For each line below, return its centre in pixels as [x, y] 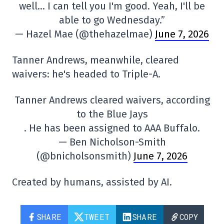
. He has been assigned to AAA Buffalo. [112, 128]
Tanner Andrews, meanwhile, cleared [95, 60]
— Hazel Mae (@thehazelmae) [85, 34]
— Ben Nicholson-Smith [112, 142]
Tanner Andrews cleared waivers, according [112, 100]
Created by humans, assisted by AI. [92, 182]
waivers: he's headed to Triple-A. [86, 74]
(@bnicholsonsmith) [85, 156]
